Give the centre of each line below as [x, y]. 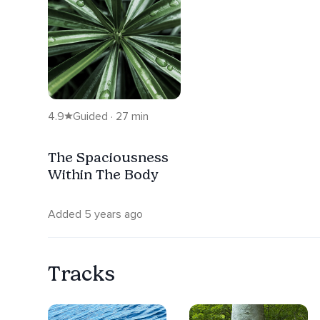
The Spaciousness [108, 157]
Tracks [81, 273]
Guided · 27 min [111, 116]
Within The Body [103, 174]
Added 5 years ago [95, 214]
